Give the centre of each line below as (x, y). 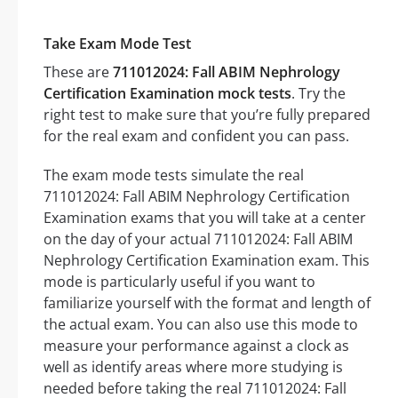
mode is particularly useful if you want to (179, 282)
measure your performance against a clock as (196, 346)
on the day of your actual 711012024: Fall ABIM (198, 239)
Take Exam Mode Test (117, 44)
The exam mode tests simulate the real (174, 175)
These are (78, 72)
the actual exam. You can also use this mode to (201, 325)
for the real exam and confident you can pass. (196, 136)
